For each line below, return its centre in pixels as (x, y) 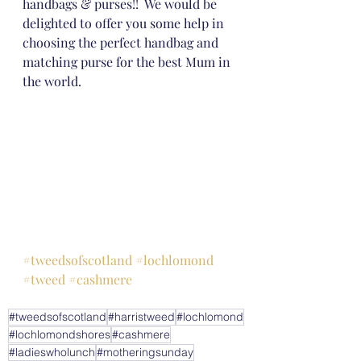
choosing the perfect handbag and (122, 42)
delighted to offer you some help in (125, 23)
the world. (52, 81)
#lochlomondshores (60, 334)
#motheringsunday (145, 352)
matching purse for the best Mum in (128, 61)
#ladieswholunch (52, 352)
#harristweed (141, 316)
